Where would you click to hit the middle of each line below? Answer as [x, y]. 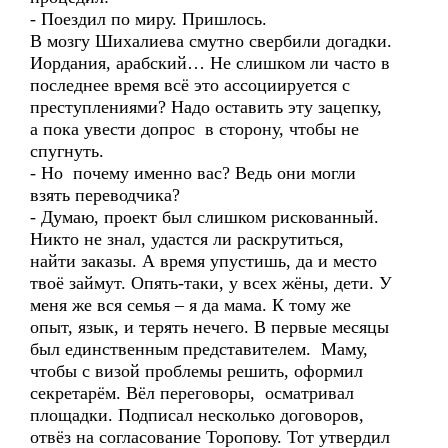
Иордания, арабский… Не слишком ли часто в [210, 63]
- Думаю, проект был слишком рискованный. [204, 217]
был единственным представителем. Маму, [199, 349]
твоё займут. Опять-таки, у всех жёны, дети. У [211, 283]
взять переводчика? [105, 195]
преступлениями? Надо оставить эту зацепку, [206, 107]
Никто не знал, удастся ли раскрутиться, [187, 239]
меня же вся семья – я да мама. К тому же [190, 305]
